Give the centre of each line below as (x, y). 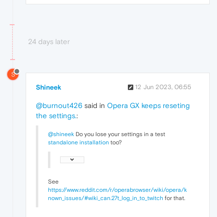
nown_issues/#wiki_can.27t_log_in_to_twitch (106, 198)
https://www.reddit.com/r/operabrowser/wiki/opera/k (117, 190)
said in (95, 106)
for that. (174, 198)
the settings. (56, 116)
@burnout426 (59, 106)
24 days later (49, 41)
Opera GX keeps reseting (148, 106)
